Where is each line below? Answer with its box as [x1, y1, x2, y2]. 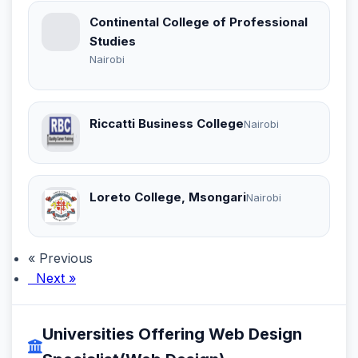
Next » [28, 269, 76, 286]
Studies [89, 33, 136, 49]
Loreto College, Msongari [89, 189, 246, 205]
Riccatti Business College [89, 116, 244, 132]
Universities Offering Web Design [42, 324, 302, 344]
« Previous [28, 249, 93, 266]
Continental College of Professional [89, 14, 308, 30]
